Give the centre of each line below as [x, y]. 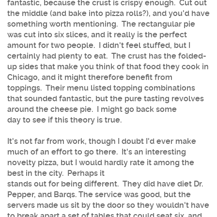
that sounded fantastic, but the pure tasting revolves [106, 98]
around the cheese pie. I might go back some [92, 109]
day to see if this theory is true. [64, 120]
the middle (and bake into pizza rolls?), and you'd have [108, 13]
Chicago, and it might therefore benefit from [90, 77]
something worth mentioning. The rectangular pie [101, 24]
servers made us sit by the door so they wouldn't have [108, 205]
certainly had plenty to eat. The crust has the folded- [107, 56]
